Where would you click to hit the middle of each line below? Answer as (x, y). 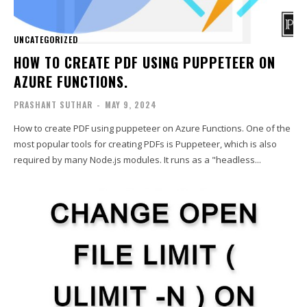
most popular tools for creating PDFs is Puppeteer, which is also (146, 144)
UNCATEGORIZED (46, 39)
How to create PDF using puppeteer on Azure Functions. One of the (130, 128)
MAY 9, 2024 (131, 104)
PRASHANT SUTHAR (53, 104)
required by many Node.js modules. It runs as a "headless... (138, 159)
